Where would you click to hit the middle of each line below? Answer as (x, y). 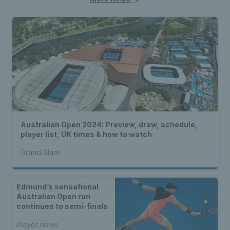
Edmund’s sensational (57, 187)
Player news (37, 224)
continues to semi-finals (62, 206)
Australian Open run (53, 197)
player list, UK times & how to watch (86, 135)
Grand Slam (40, 152)
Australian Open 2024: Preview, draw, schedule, (109, 125)
